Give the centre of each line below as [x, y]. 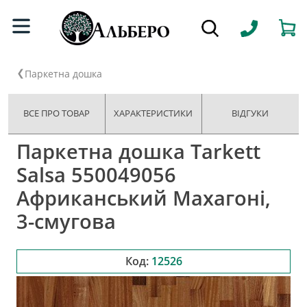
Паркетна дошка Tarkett [138, 151]
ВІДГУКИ [250, 113]
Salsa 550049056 [96, 174]
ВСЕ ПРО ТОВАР [57, 113]
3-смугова [66, 221]
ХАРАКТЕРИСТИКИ [153, 113]
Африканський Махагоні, [144, 197]
